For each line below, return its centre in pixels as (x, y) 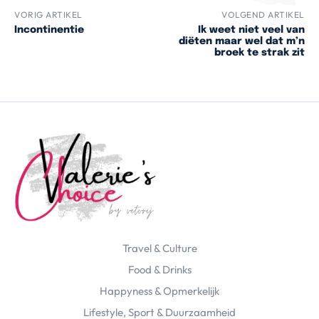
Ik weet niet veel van (251, 30)
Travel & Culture (159, 249)
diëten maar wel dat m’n (241, 42)
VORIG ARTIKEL (48, 15)
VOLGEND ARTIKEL (263, 15)
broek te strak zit (259, 53)
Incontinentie (49, 30)
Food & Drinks (159, 270)
